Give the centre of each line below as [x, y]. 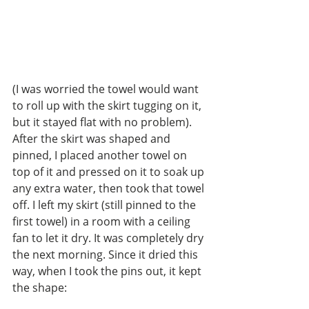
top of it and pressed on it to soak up [110, 172]
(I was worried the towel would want [107, 89]
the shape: [40, 288]
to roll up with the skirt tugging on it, [108, 106]
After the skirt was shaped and [93, 139]
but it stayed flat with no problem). [103, 122]
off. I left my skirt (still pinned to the [106, 205]
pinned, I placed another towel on [101, 156]
